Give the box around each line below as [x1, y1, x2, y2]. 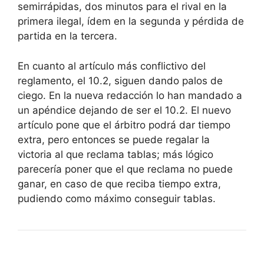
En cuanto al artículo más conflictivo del [18, 60, 206, 72]
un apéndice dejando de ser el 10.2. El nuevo [18, 104, 231, 116]
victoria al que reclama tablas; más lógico [18, 148, 213, 160]
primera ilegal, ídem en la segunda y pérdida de [18, 15, 244, 28]
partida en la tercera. [18, 30, 117, 42]
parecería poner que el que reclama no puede [18, 163, 233, 175]
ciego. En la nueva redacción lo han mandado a [18, 89, 242, 101]
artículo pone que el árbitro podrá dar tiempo [18, 118, 230, 131]
